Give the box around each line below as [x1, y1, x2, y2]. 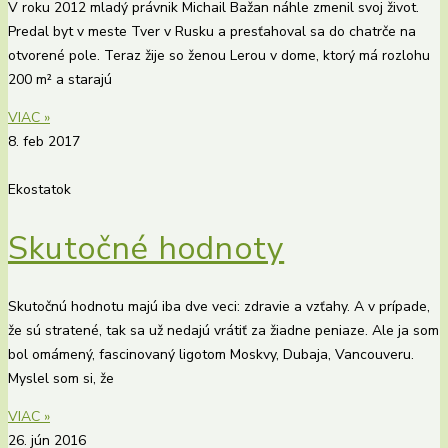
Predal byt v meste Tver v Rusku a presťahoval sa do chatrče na [8, 22, 416, 42]
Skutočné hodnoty [8, 226, 285, 270]
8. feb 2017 [8, 132, 80, 152]
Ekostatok [8, 180, 71, 200]
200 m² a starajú [8, 70, 112, 90]
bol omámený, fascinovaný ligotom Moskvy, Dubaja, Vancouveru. [8, 345, 414, 365]
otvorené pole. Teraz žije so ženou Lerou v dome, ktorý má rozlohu [8, 46, 430, 66]
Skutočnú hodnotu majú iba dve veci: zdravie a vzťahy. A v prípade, [8, 297, 430, 317]
